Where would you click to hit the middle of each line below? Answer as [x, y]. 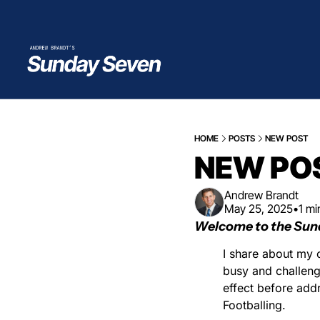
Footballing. [254, 305]
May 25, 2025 [259, 208]
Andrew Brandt [261, 195]
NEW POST [286, 138]
